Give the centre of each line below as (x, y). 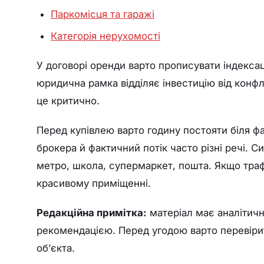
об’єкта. (56, 248)
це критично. (68, 100)
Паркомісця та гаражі (103, 14)
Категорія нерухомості (105, 36)
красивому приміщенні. (94, 183)
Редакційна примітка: (92, 212)
